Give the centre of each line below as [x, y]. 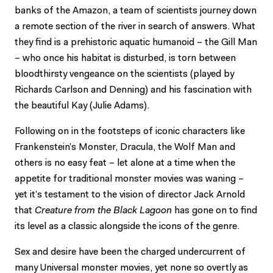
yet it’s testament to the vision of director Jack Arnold [130, 195]
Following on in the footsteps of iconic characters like [130, 131]
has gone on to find [214, 211]
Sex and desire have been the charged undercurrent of [130, 252]
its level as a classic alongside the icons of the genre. [127, 226]
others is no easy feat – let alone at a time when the [125, 163]
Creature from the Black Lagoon [103, 211]
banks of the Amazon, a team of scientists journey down [136, 11]
